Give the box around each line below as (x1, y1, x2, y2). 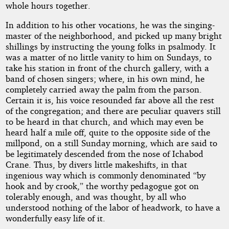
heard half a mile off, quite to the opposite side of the (5, 127, 210, 138)
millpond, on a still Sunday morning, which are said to (5, 138, 217, 149)
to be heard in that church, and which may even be (5, 116, 203, 127)
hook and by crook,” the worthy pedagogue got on (5, 180, 199, 192)
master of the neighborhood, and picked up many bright (5, 30, 222, 41)
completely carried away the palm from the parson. (5, 84, 202, 95)
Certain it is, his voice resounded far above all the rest (5, 95, 214, 106)
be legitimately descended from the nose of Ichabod (5, 148, 203, 159)
